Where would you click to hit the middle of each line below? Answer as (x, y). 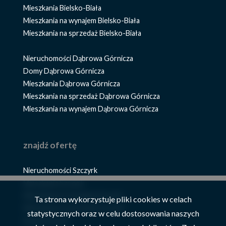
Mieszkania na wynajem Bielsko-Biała (81, 21)
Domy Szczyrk (46, 220)
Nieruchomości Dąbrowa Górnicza (78, 59)
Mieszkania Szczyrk (54, 183)
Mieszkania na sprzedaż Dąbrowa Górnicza (92, 96)
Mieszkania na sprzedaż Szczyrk (74, 208)
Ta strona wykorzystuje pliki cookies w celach (113, 199)
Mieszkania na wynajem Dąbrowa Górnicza (91, 109)
